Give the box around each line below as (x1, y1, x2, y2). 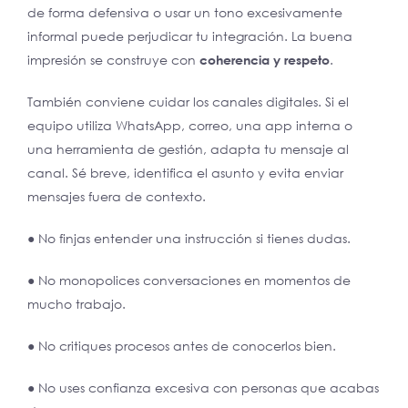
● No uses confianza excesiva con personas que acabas (27, 379, 379, 395)
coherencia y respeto (199, 51, 330, 67)
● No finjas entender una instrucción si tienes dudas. (27, 229, 351, 246)
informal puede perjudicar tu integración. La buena (27, 27, 352, 44)
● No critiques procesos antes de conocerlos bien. (27, 337, 336, 353)
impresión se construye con (27, 51, 199, 67)
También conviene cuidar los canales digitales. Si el (27, 93, 349, 109)
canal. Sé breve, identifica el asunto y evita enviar (27, 164, 343, 180)
